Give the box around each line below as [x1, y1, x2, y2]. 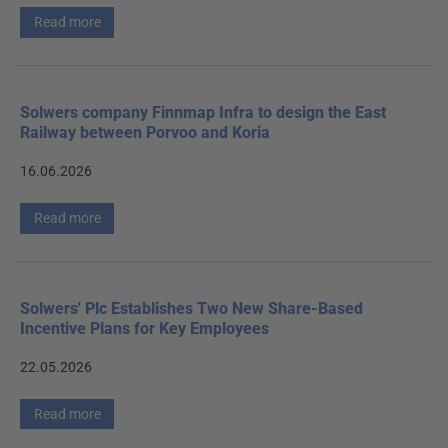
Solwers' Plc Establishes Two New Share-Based [20, 298, 363, 318]
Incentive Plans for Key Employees [20, 318, 269, 338]
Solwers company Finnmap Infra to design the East [20, 102, 386, 122]
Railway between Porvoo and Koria [20, 122, 270, 142]
